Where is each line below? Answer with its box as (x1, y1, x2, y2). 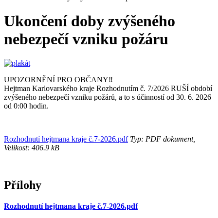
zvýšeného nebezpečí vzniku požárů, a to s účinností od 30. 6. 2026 (4, 92, 211, 101)
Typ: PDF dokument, (128, 134, 195, 143)
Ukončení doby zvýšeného (4, 12, 175, 30)
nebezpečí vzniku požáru (4, 30, 168, 48)
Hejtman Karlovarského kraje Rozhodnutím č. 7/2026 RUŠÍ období (4, 84, 212, 92)
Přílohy (4, 178, 41, 191)
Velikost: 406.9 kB (4, 143, 59, 152)
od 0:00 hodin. (4, 101, 49, 110)
